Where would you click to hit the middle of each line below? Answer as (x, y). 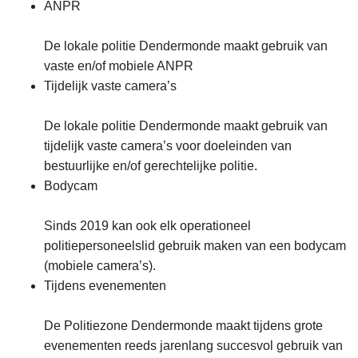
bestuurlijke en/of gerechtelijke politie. (151, 166)
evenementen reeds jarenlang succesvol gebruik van (193, 346)
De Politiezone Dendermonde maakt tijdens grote (183, 326)
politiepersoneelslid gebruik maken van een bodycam (195, 246)
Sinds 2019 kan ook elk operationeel (147, 226)
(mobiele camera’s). (101, 266)
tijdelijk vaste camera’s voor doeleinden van (168, 146)
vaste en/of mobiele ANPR (119, 66)
